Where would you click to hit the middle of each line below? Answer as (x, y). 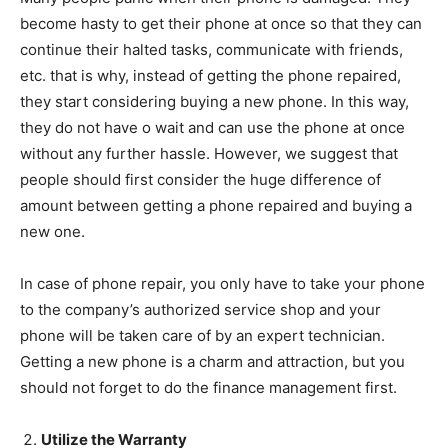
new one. (52, 231)
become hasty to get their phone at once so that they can (221, 23)
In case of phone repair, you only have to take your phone (222, 283)
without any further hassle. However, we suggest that (209, 153)
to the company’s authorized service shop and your (200, 309)
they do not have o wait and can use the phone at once (212, 127)
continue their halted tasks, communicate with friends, (211, 49)
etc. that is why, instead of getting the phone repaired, (210, 75)
